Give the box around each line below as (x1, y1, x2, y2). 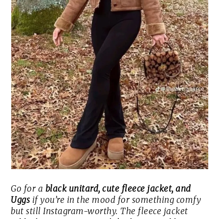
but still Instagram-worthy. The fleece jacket (11, 206, 188, 217)
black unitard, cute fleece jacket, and (45, 183, 191, 195)
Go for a (11, 183, 45, 195)
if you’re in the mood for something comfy (30, 195, 201, 206)
